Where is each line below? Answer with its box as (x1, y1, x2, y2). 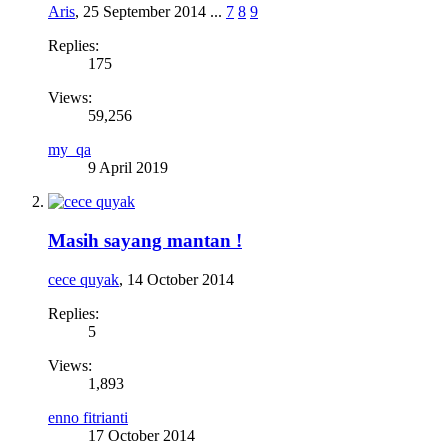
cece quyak (48, 270, 119, 288)
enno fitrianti (48, 408, 128, 426)
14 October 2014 (127, 270, 234, 288)
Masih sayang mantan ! (48, 230, 242, 252)
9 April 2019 (88, 159, 168, 177)
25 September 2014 (83, 3, 206, 21)
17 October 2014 (88, 426, 195, 444)
